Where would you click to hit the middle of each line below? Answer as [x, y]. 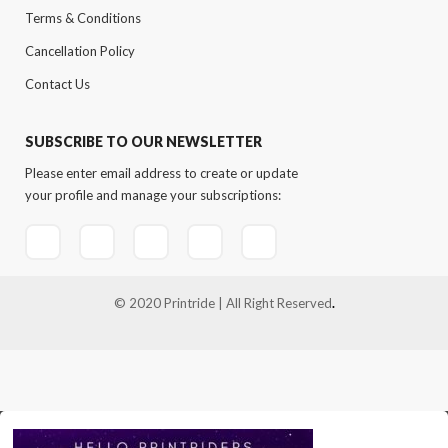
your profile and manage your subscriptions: [153, 195]
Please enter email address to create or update [161, 173]
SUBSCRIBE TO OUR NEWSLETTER [143, 141]
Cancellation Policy [80, 51]
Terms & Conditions [83, 18]
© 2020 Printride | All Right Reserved [222, 303]
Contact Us [57, 84]
